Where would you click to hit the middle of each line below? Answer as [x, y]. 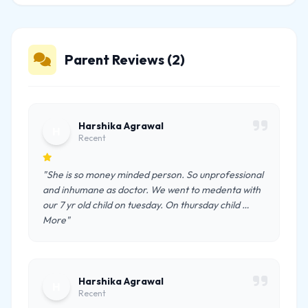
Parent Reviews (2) [125, 59]
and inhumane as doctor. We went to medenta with [152, 190]
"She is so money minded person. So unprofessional [153, 175]
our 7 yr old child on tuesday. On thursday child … [146, 205]
